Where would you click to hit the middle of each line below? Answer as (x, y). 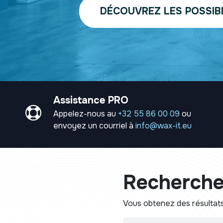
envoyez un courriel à (94, 125)
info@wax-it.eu (164, 125)
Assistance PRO (91, 100)
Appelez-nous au (86, 113)
